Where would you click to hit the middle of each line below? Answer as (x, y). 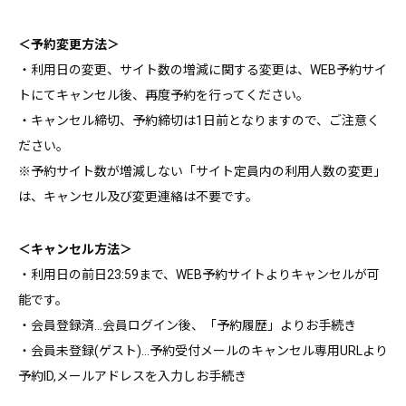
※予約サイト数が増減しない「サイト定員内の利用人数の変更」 (202, 171)
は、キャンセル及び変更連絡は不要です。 (138, 196)
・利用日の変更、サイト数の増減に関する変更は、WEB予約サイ (203, 69)
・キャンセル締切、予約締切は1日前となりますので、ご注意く (199, 120)
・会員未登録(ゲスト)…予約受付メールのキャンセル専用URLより (203, 350)
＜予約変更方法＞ (69, 44)
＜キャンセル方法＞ (75, 249)
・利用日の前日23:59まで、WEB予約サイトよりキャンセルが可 (199, 274)
